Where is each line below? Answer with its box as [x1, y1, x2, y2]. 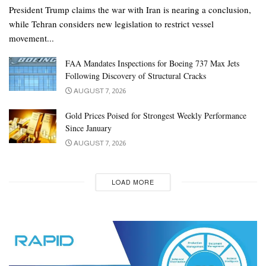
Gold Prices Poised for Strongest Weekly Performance [65, 109, 246, 121]
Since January [65, 122, 112, 134]
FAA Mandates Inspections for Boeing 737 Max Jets [65, 57, 239, 69]
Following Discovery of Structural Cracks [65, 69, 206, 81]
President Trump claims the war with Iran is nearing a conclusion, [9, 3, 251, 15]
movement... [9, 31, 54, 44]
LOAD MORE [111, 178, 154, 186]
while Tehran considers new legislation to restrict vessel [9, 17, 214, 30]
